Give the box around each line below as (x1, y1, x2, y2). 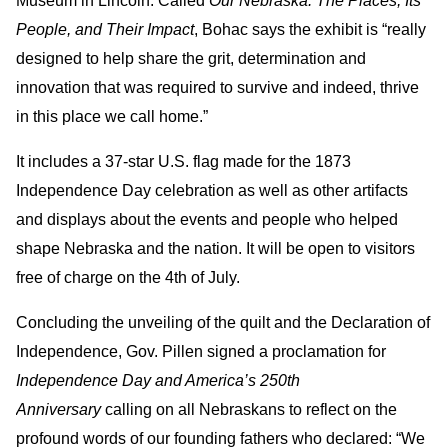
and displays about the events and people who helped (16, 211, 398, 228)
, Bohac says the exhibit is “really (194, 21, 426, 38)
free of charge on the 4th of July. (16, 269, 240, 286)
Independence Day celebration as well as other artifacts (16, 182, 408, 199)
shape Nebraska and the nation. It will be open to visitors (16, 240, 415, 257)
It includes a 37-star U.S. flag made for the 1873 (16, 153, 351, 170)
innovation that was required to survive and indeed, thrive (16, 79, 419, 96)
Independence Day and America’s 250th (16, 372, 300, 389)
